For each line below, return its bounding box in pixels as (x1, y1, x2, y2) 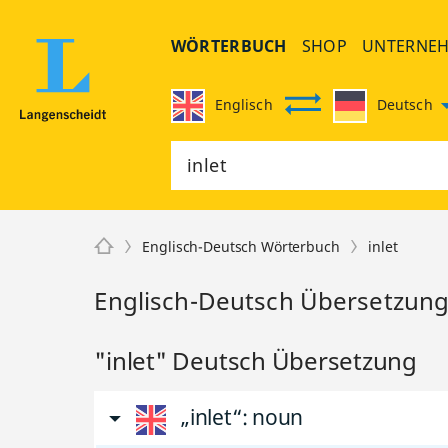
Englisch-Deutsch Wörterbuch (142, 237, 340, 256)
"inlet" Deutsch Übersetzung (94, 344, 417, 377)
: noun (241, 403, 304, 431)
